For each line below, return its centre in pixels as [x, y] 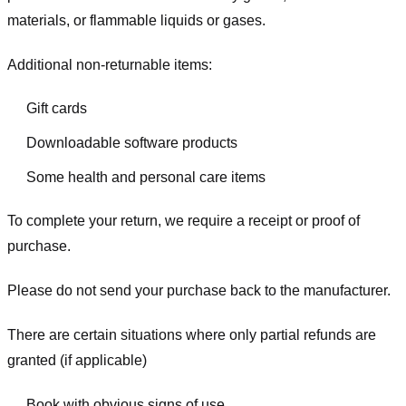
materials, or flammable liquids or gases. [136, 20]
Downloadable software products [131, 142]
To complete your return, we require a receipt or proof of [184, 221]
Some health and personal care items [145, 177]
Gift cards [56, 109]
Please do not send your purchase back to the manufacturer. [199, 291]
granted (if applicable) [77, 360]
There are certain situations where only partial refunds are [192, 334]
